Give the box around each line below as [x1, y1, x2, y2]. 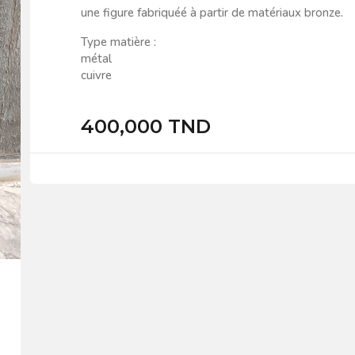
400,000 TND [80, 114, 211, 138]
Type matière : [80, 33, 156, 50]
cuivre [80, 67, 112, 83]
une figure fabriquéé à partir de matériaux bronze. [80, 4, 343, 21]
